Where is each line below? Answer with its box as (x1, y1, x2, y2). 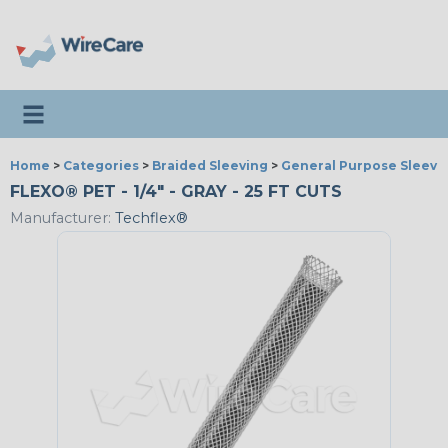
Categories (63, 158, 139, 173)
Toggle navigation (19, 97, 163, 117)
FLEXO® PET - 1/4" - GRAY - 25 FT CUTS (10, 182, 342, 201)
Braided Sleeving (152, 158, 268, 173)
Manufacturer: (10, 209, 111, 228)
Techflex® (111, 209, 188, 228)
